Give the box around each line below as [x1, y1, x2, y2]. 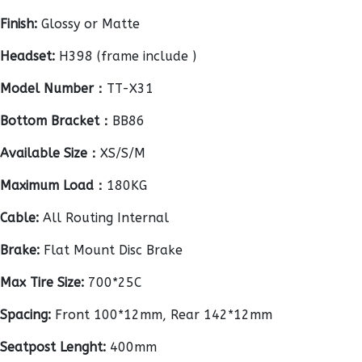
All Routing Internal [39, 210, 169, 225]
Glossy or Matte [37, 16, 140, 32]
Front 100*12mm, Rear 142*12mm [51, 307, 272, 322]
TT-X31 [107, 81, 154, 96]
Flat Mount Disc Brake [40, 242, 183, 258]
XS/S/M [100, 145, 145, 161]
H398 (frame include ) [55, 48, 196, 64]
